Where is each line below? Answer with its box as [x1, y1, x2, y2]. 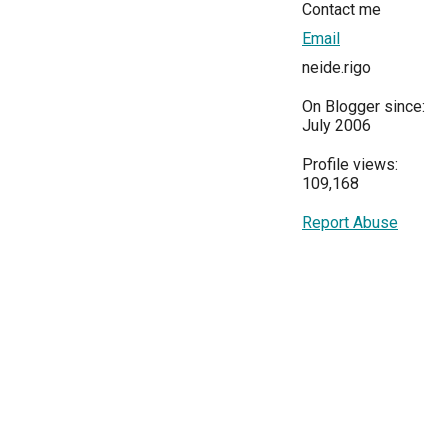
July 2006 [302, 116, 371, 136]
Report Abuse [302, 213, 398, 233]
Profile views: [302, 155, 398, 175]
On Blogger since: [302, 97, 425, 117]
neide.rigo [302, 58, 371, 78]
